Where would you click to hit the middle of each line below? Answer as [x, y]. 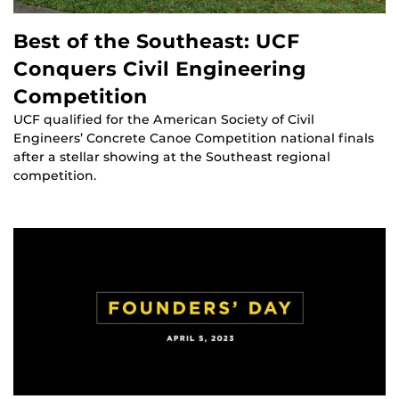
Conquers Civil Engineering [160, 69]
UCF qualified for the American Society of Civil [164, 120]
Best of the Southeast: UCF [157, 41]
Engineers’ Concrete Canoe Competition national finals [194, 138]
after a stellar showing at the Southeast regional [172, 157]
